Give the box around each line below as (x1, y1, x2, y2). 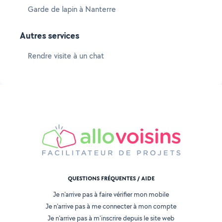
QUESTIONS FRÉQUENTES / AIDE (67, 174, 155, 183)
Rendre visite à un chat (28, 51, 104, 61)
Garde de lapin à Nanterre (28, 4, 116, 14)
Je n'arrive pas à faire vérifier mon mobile (53, 190, 169, 199)
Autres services (20, 29, 79, 42)
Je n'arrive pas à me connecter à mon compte (46, 202, 176, 211)
